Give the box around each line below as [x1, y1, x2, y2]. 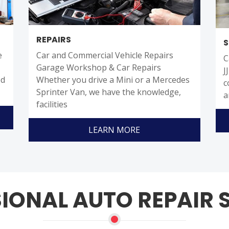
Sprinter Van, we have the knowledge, [36, 86, 181, 98]
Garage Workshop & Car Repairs [36, 62, 161, 74]
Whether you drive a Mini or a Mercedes [36, 74, 190, 86]
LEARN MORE [88, 124, 141, 136]
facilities [36, 99, 67, 110]
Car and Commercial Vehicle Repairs [36, 50, 173, 61]
